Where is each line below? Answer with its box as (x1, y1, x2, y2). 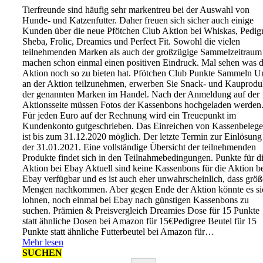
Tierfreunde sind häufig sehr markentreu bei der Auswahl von (22, 4, 249, 15)
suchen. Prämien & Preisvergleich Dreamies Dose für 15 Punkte (22, 205, 259, 215)
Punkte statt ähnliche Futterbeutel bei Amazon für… (22, 226, 214, 237)
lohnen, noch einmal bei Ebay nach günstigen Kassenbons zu (22, 194, 249, 205)
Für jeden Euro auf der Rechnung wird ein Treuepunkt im (22, 110, 236, 120)
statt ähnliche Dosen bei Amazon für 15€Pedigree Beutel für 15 (22, 215, 257, 226)
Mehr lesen (22, 237, 63, 247)
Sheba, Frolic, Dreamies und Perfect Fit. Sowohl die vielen (22, 36, 240, 46)
